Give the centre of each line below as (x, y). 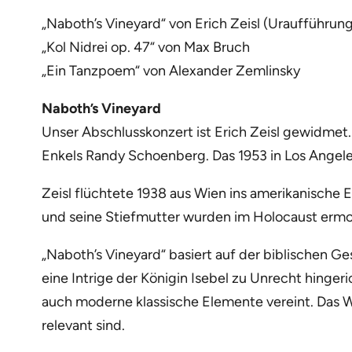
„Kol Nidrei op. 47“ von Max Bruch (145, 47)
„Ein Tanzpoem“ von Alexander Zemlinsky (170, 70)
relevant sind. (83, 325)
